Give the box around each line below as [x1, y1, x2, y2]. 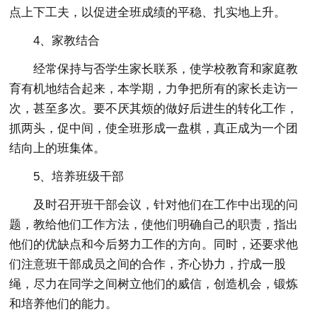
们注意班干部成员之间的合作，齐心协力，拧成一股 [9, 257, 287, 271]
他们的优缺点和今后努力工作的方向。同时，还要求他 [9, 237, 299, 251]
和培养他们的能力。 [9, 296, 118, 311]
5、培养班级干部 [33, 169, 125, 183]
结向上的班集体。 [9, 141, 106, 155]
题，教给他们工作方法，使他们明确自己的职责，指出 [9, 217, 299, 231]
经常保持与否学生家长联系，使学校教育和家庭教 [33, 62, 299, 76]
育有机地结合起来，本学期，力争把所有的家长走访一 [9, 81, 299, 96]
